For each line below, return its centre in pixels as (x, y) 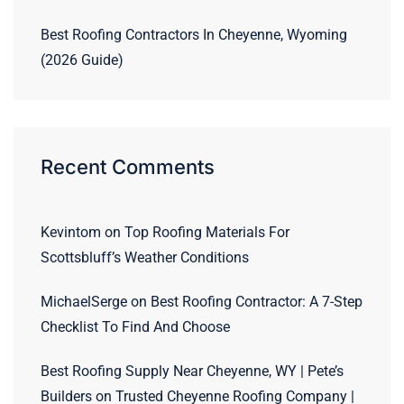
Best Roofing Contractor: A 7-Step (257, 301)
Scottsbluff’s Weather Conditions (145, 257)
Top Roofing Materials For (207, 232)
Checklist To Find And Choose (135, 326)
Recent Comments (128, 166)
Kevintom (71, 232)
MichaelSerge (84, 301)
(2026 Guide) (82, 60)
